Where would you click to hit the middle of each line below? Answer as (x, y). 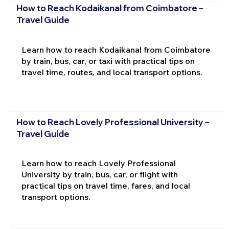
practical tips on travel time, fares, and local (106, 186)
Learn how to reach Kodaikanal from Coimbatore (116, 50)
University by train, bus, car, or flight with (99, 175)
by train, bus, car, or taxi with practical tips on (108, 61)
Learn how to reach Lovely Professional (98, 163)
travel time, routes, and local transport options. (112, 72)
